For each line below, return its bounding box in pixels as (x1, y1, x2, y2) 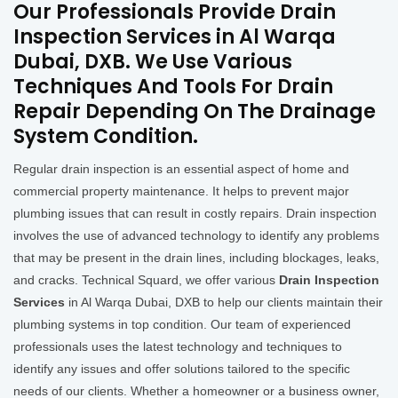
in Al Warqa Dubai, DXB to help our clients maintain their (65, 294, 383, 309)
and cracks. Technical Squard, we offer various (13, 272, 279, 287)
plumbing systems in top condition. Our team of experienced (13, 316, 351, 331)
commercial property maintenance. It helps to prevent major (13, 183, 349, 198)
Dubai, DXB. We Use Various (13, 47, 292, 76)
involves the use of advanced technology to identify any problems (13, 227, 379, 243)
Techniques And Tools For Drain (13, 72, 333, 100)
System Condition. (13, 122, 198, 150)
